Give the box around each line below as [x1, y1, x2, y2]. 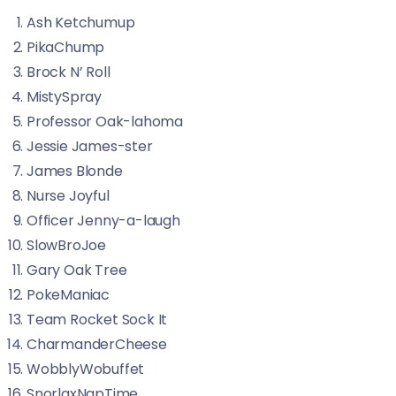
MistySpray [27, 87, 102, 107]
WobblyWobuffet [27, 359, 145, 379]
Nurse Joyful [27, 186, 110, 206]
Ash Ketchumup [27, 12, 135, 33]
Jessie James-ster [27, 136, 153, 156]
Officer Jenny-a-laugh [27, 210, 180, 231]
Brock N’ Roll [27, 62, 110, 82]
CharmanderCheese [27, 334, 167, 354]
